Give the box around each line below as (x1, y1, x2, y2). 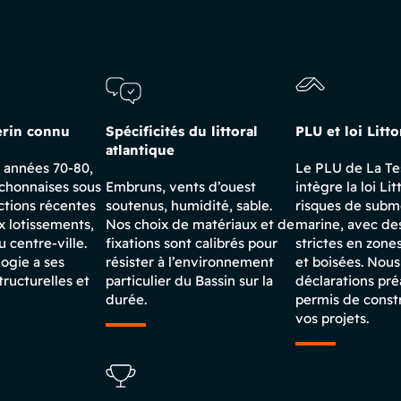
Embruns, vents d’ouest (106, 178, 256, 195)
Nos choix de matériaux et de (106, 216, 294, 233)
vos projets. (295, 310, 369, 327)
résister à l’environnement (106, 253, 274, 270)
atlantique (106, 141, 175, 158)
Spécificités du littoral (106, 123, 258, 140)
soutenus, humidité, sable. (106, 197, 272, 214)
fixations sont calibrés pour (106, 235, 277, 252)
